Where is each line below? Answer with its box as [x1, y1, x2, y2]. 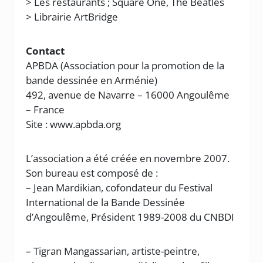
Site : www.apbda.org [26, 117, 122, 131]
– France [26, 103, 65, 116]
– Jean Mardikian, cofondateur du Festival [26, 181, 213, 194]
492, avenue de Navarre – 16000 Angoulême [26, 88, 230, 102]
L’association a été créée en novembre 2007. [26, 151, 230, 165]
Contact [26, 44, 65, 58]
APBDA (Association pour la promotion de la [26, 59, 225, 72]
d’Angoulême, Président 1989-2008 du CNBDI [26, 210, 235, 224]
